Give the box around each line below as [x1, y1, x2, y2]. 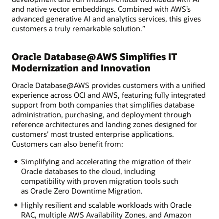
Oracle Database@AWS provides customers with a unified [12, 80, 205, 90]
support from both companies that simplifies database [12, 100, 195, 110]
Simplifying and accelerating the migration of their [21, 156, 191, 167]
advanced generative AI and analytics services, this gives [12, 13, 201, 23]
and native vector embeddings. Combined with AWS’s [12, 3, 191, 14]
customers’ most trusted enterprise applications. [12, 129, 174, 139]
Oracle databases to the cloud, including [21, 166, 155, 176]
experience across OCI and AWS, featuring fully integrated [12, 90, 206, 100]
